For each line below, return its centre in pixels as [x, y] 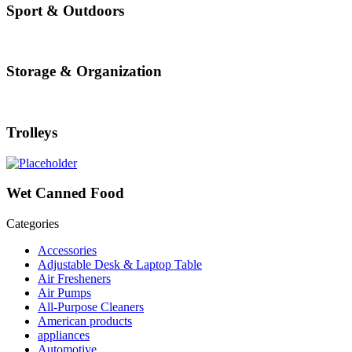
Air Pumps [64, 292]
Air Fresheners [74, 278]
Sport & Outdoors [65, 10]
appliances [64, 335]
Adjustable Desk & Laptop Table [120, 264]
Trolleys [32, 132]
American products [85, 321]
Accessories [67, 250]
